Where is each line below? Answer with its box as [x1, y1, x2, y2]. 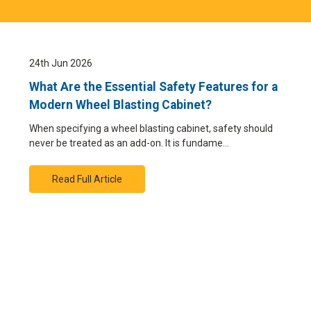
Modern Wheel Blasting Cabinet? [29, 98, 212, 112]
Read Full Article [51, 173, 122, 185]
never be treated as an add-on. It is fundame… [29, 137, 229, 149]
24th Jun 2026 [29, 57, 92, 69]
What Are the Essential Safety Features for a [29, 80, 278, 94]
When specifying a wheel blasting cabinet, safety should [29, 122, 273, 134]
